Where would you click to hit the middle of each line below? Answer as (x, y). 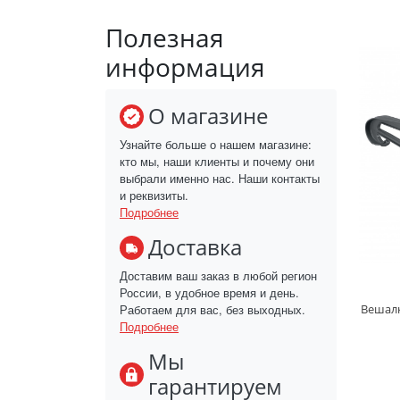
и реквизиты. (154, 196)
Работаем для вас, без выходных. (212, 310)
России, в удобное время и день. (209, 293)
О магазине (208, 116)
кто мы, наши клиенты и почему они (217, 162)
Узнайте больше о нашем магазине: (216, 145)
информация (185, 67)
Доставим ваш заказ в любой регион (218, 276)
